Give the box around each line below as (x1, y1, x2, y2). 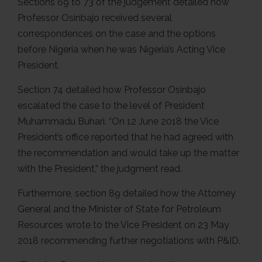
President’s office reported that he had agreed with (18, 131, 233, 143)
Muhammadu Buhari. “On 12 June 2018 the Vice (18, 115, 219, 127)
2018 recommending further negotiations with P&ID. (18, 235, 243, 246)
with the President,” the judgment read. (18, 163, 184, 174)
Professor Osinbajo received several (18, 12, 172, 23)
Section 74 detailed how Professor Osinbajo (18, 84, 206, 95)
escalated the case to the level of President (18, 99, 205, 111)
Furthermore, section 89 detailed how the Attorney (18, 187, 236, 199)
